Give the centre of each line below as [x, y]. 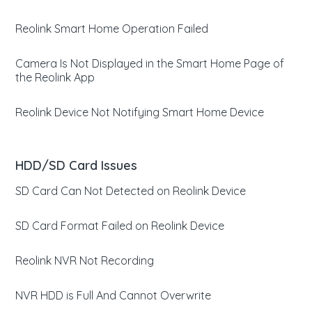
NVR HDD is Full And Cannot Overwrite [114, 295]
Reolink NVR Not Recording [85, 260]
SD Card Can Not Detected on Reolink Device [131, 191]
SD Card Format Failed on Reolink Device [120, 226]
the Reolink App [55, 77]
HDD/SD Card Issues [77, 165]
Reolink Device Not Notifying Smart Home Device [140, 112]
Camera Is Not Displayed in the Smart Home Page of [150, 63]
